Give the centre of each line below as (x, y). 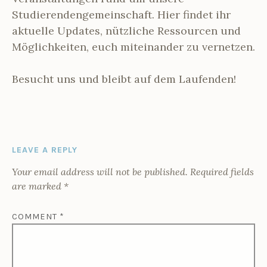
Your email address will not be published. (100, 171)
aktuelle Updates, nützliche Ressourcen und (126, 30)
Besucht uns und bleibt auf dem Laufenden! (124, 79)
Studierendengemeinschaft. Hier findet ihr (121, 14)
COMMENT (36, 216)
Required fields (222, 171)
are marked (38, 186)
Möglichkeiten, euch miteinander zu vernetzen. (133, 46)
